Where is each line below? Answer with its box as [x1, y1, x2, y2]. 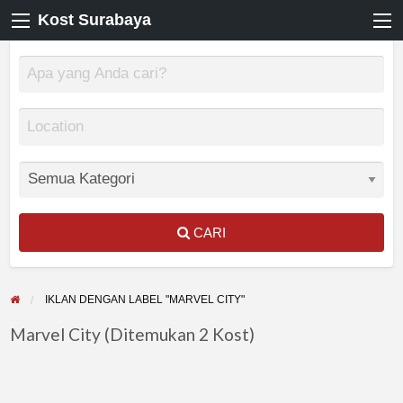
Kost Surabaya [38, 11, 151, 30]
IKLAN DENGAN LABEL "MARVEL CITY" [45, 293, 246, 306]
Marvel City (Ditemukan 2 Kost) [9, 324, 255, 345]
